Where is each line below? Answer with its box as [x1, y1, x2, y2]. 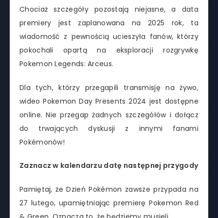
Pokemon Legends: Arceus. [19, 58, 114, 69]
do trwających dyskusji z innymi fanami [19, 123, 199, 133]
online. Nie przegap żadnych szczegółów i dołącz [19, 109, 199, 120]
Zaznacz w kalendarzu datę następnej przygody [19, 161, 199, 171]
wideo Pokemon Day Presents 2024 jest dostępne [19, 96, 199, 106]
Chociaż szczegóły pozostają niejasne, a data [19, 4, 199, 14]
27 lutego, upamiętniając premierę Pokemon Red [19, 198, 199, 208]
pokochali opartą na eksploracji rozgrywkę [19, 45, 199, 55]
